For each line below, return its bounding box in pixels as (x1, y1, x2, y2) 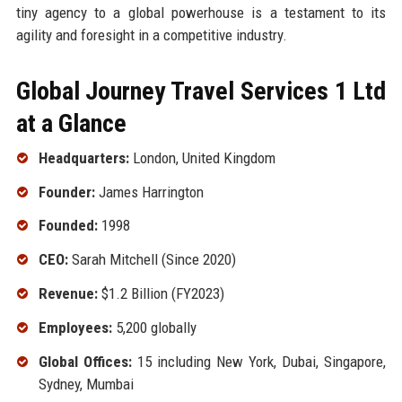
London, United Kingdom (128, 148, 275, 167)
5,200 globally (111, 318, 197, 336)
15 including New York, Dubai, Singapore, (131, 352, 387, 371)
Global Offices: (38, 352, 132, 371)
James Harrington (94, 182, 204, 201)
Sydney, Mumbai (38, 374, 134, 393)
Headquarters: (38, 148, 129, 167)
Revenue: (38, 284, 98, 302)
